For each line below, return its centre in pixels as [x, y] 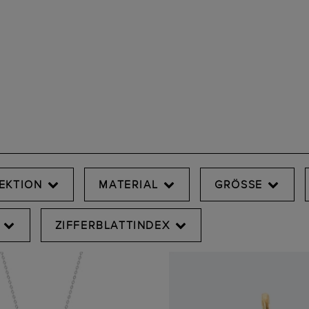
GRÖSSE [239, 184]
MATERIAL [129, 184]
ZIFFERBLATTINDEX [112, 225]
